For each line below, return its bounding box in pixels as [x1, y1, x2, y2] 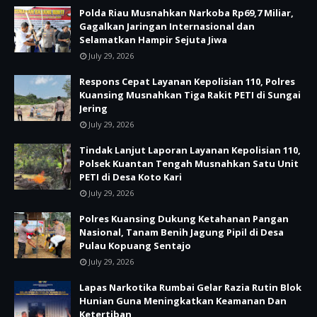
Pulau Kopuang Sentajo [79, 239, 191, 252]
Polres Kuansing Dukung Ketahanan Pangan [79, 212, 289, 225]
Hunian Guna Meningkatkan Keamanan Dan [79, 294, 287, 307]
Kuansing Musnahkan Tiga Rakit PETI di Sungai [79, 88, 301, 101]
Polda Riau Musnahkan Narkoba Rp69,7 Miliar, [79, 6, 294, 19]
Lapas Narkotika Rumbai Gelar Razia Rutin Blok [79, 281, 301, 294]
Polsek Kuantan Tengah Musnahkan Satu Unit [79, 157, 299, 170]
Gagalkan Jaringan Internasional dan [79, 20, 255, 33]
